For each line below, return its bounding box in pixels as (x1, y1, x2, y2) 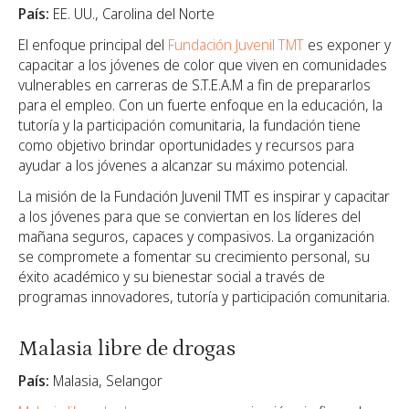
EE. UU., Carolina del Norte (49, 4, 215, 25)
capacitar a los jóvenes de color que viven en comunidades (18, 55, 387, 76)
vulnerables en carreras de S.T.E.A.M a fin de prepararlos (18, 75, 371, 96)
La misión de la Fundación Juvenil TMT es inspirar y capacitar (18, 186, 390, 207)
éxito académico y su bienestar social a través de (18, 267, 325, 288)
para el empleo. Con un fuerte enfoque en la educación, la (18, 95, 383, 116)
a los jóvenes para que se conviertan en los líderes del (18, 206, 361, 227)
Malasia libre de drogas (18, 336, 236, 362)
